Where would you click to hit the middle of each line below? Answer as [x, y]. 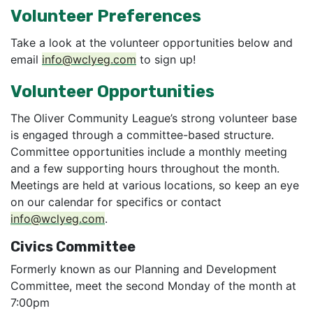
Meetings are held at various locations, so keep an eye [155, 185]
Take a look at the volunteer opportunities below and [152, 43]
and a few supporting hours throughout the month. [145, 169]
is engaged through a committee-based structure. [142, 135]
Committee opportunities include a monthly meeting [149, 152]
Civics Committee [73, 247]
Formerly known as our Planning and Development [144, 269]
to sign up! [166, 60]
